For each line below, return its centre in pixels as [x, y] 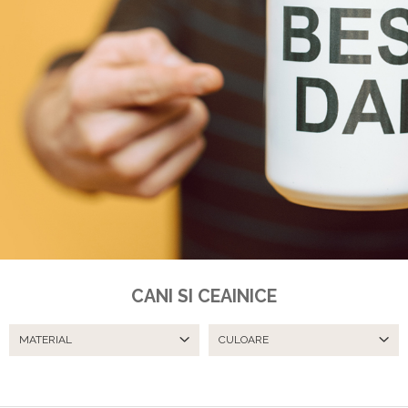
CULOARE [244, 339]
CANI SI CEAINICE [204, 296]
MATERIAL [46, 339]
